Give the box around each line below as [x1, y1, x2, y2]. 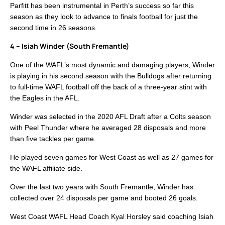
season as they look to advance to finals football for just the [10, 13, 198, 21]
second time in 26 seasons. [10, 24, 97, 32]
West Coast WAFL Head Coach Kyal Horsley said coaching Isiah [10, 212, 213, 221]
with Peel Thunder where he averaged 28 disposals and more [10, 124, 206, 132]
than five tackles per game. [10, 135, 96, 143]
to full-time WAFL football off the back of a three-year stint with [10, 83, 207, 91]
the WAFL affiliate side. [10, 164, 82, 173]
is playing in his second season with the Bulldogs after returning [10, 72, 211, 80]
